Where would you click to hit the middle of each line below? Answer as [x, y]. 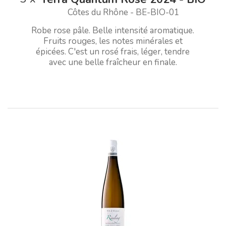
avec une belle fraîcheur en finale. [113, 62]
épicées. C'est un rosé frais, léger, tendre [113, 51]
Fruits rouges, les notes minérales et [113, 41]
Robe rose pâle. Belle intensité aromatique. [113, 30]
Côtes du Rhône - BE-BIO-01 [123, 12]
